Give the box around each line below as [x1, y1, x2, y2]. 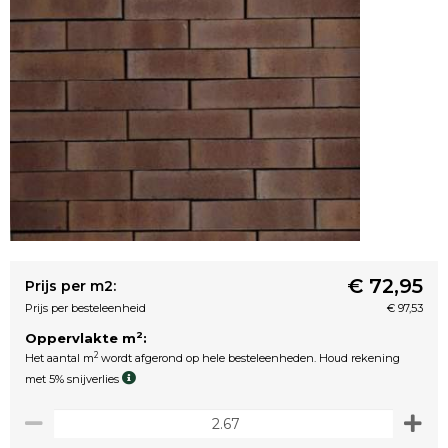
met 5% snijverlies [25, 372, 122, 386]
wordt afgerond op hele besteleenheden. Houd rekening [98, 351, 400, 365]
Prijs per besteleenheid [25, 301, 146, 315]
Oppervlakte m [25, 330, 136, 346]
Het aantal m [25, 351, 94, 365]
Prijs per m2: [25, 277, 116, 295]
